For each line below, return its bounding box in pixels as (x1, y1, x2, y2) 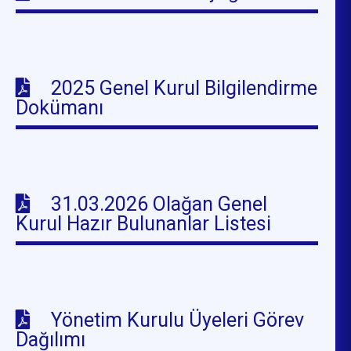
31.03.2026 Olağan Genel (51, 192, 268, 215)
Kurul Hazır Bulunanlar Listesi (16, 212, 272, 235)
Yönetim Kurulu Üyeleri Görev (51, 308, 305, 331)
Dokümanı (16, 96, 104, 119)
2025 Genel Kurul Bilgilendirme (51, 76, 318, 100)
